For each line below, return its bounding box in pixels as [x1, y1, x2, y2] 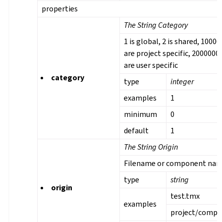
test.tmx [170, 191, 200, 202]
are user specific [124, 60, 178, 71]
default [124, 125, 149, 136]
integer [170, 76, 194, 87]
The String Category [124, 20, 188, 31]
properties [42, 3, 78, 14]
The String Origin [124, 142, 178, 153]
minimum [124, 109, 158, 120]
